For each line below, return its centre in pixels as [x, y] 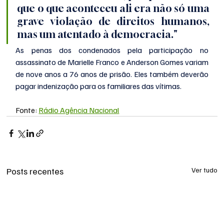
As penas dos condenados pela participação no [112, 50]
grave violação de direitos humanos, [113, 21]
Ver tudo [204, 170]
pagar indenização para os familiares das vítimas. [99, 86]
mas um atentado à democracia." [97, 34]
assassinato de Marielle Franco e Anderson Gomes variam [112, 62]
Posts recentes [35, 171]
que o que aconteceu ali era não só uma [113, 8]
